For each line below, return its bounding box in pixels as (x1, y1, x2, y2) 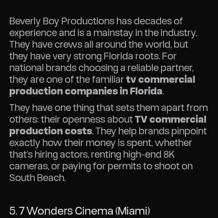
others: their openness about (9, 112, 135, 125)
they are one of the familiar (9, 73, 127, 85)
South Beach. (9, 171, 66, 183)
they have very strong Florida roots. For (9, 49, 177, 62)
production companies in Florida (9, 84, 163, 97)
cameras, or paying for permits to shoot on (9, 159, 193, 172)
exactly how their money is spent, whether (9, 136, 193, 148)
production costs (9, 124, 92, 137)
